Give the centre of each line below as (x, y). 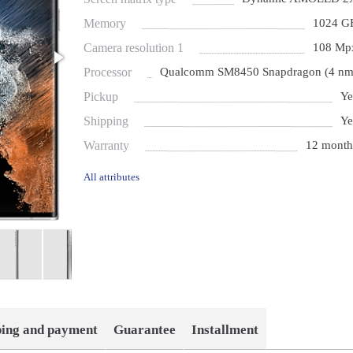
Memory (105, 24)
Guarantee (145, 330)
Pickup (101, 97)
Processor (108, 72)
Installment (225, 330)
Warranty (107, 146)
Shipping (106, 121)
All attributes (112, 177)
